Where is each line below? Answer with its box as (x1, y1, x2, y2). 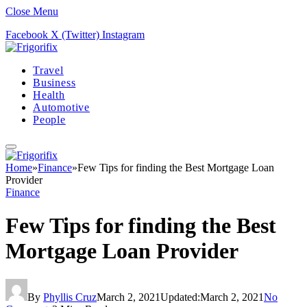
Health (33, 89, 65, 101)
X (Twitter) (51, 29, 99, 40)
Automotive (33, 101, 90, 113)
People (33, 114, 66, 125)
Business (33, 77, 76, 88)
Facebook (5, 29, 48, 40)
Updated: (160, 291, 200, 303)
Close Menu (5, 5, 58, 17)
